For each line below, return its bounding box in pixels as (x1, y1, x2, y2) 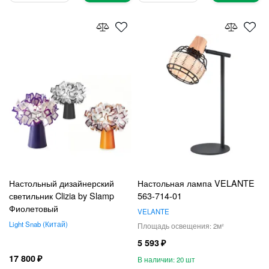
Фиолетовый (9, 202, 58, 214)
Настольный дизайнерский (9, 177, 114, 189)
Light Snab (9, 219, 41, 229)
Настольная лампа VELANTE (138, 177, 255, 189)
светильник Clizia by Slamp (9, 189, 114, 202)
